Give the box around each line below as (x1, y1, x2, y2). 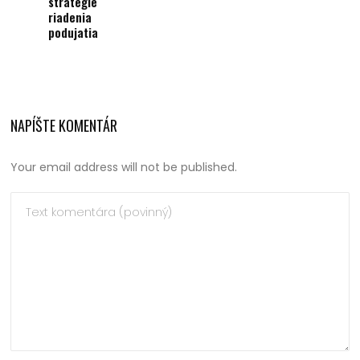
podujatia (48, 22, 99, 41)
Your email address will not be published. (10, 158, 238, 175)
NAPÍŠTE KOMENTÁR (10, 114, 118, 136)
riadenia (48, 7, 92, 26)
